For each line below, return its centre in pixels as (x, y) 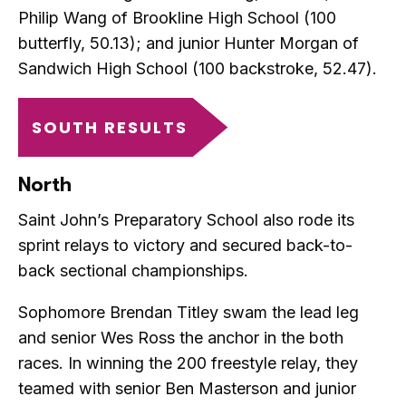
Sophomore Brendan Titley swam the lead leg (188, 312)
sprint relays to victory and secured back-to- (185, 245)
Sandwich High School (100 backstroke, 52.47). (198, 69)
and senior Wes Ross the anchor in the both (181, 337)
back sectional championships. (133, 270)
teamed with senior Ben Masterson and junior (187, 388)
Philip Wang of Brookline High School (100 (177, 18)
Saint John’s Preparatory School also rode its (186, 219)
